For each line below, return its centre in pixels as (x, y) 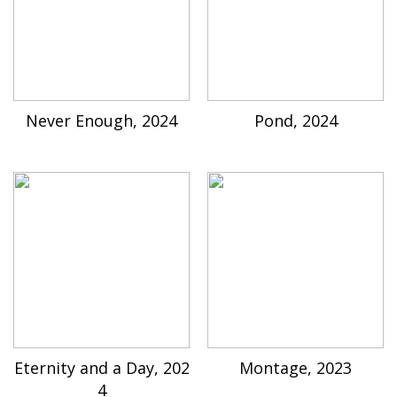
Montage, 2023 (296, 368)
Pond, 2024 (296, 121)
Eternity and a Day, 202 (101, 368)
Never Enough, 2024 (101, 121)
